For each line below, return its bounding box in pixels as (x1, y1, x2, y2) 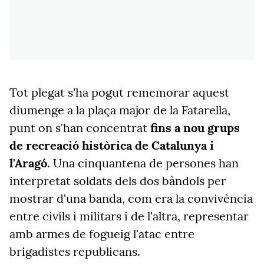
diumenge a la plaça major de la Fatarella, (9, 103, 230, 117)
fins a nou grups (150, 120, 240, 135)
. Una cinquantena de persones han (47, 156, 239, 170)
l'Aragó (9, 156, 47, 170)
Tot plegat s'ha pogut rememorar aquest (9, 85, 229, 100)
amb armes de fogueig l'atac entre (9, 226, 194, 241)
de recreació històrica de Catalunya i (9, 138, 214, 153)
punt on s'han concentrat (9, 120, 150, 135)
